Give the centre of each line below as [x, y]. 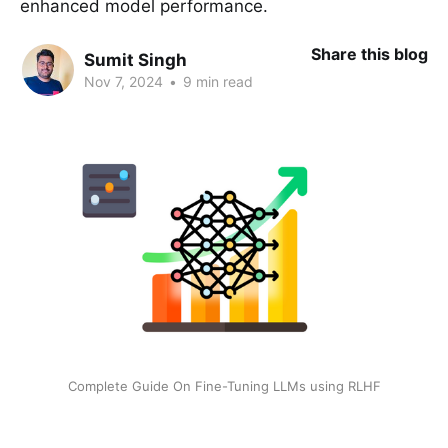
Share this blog [369, 54]
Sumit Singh [135, 59]
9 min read [216, 81]
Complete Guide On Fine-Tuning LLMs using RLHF [224, 385]
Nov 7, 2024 [123, 81]
